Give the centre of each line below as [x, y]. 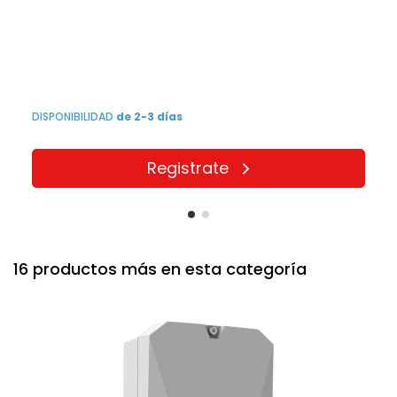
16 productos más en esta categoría [160, 269]
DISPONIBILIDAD [74, 117]
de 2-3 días [150, 117]
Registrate [188, 168]
